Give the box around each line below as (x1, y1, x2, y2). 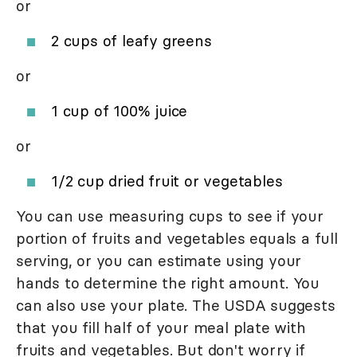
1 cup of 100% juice (51, 101, 188, 121)
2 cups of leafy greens (51, 31, 212, 51)
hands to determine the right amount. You (16, 273, 320, 293)
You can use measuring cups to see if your (16, 206, 324, 226)
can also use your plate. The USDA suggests (16, 296, 335, 316)
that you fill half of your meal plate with (16, 318, 306, 338)
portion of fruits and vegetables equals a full (16, 229, 338, 249)
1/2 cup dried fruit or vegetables (51, 171, 283, 191)
